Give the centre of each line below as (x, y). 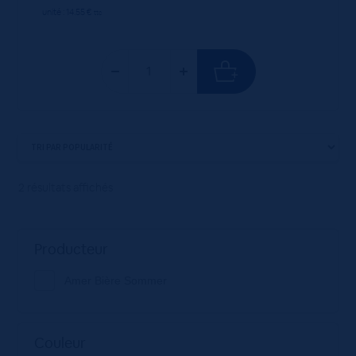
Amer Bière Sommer (115, 280)
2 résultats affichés (65, 187)
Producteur (71, 249)
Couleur (60, 342)
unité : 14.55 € (68, 12)
